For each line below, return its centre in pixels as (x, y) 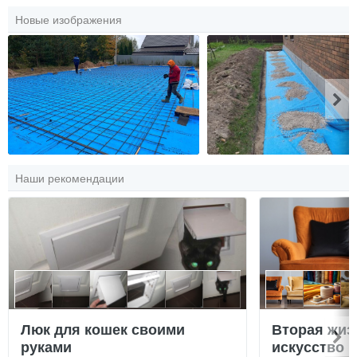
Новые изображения (69, 19)
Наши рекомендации (70, 177)
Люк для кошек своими (103, 329)
